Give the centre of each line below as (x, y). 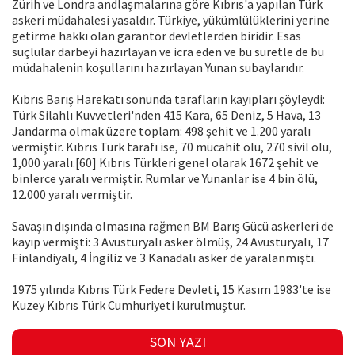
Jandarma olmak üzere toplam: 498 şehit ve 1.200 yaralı (161, 131)
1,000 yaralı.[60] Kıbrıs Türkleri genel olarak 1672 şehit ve (165, 163)
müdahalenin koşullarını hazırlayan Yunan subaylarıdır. (158, 68)
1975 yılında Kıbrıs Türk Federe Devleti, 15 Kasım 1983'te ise (172, 290)
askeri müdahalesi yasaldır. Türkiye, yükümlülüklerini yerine (171, 20)
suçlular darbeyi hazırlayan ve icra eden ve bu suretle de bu (168, 52)
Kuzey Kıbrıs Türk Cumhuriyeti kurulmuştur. (129, 305)
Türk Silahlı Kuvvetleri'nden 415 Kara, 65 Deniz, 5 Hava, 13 (166, 115)
